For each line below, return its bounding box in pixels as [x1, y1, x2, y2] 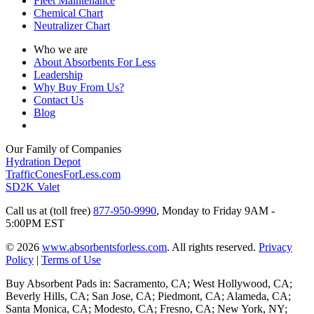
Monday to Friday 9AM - [162, 205, 275, 217]
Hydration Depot [6, 156, 81, 168]
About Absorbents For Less [34, 56, 156, 69]
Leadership [34, 69, 83, 81]
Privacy [259, 241, 292, 254]
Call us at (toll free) [6, 205, 93, 217]
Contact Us [34, 94, 83, 107]
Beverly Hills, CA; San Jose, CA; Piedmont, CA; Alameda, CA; [6, 290, 291, 303]
